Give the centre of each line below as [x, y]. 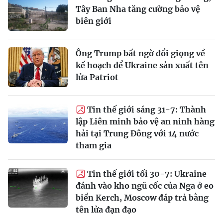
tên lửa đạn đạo [106, 210]
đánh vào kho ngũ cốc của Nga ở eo [145, 186]
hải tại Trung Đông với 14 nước [137, 134]
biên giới [94, 21]
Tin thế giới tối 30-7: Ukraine [147, 174]
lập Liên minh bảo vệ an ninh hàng [145, 122]
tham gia [94, 146]
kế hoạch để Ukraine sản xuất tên [142, 65]
